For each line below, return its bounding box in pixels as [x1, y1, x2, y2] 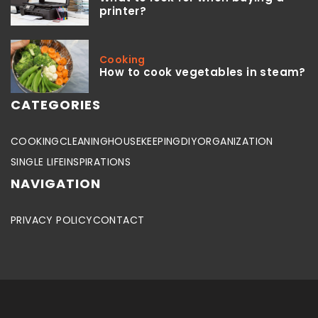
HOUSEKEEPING [108, 134, 181, 149]
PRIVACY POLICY [11, 213, 93, 228]
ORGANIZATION [197, 134, 273, 149]
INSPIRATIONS [64, 155, 131, 170]
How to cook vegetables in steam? [99, 64, 306, 79]
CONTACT [92, 213, 145, 228]
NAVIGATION [11, 175, 101, 193]
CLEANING [59, 134, 109, 149]
